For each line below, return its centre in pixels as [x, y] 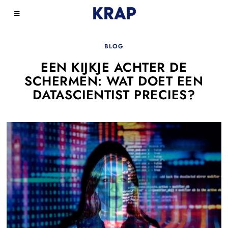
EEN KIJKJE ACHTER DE [114, 67]
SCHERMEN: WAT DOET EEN [114, 81]
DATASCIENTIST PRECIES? [114, 95]
